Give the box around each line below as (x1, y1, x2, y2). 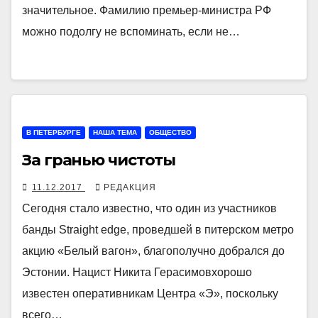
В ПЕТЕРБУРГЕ (26, 128, 81, 136)
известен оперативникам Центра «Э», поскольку (22, 287, 278, 300)
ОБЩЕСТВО (149, 128, 192, 136)
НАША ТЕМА (93, 128, 137, 136)
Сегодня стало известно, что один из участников (22, 202, 277, 214)
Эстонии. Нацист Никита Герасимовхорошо (22, 265, 252, 278)
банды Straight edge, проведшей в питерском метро (22, 223, 294, 236)
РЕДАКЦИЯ (104, 182, 156, 192)
